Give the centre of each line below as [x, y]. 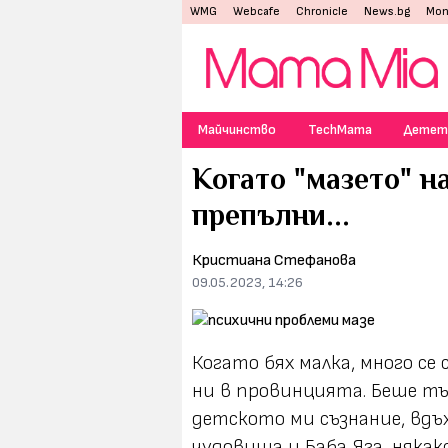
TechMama [340, 129]
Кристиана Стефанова [274, 260]
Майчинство [237, 129]
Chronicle [322, 11]
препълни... [271, 215]
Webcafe [256, 11]
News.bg [387, 11]
